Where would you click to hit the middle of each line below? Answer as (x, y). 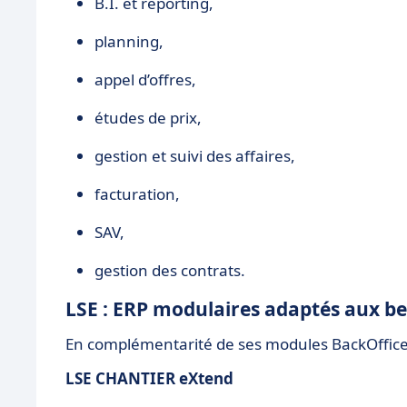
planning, (129, 41)
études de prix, (148, 118)
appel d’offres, (145, 79)
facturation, (137, 194)
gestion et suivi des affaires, (195, 156)
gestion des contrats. (170, 270)
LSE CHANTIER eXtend (149, 378)
